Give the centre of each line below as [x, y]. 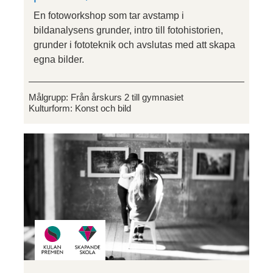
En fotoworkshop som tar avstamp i [109, 15]
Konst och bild [103, 108]
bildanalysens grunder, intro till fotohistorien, [128, 30]
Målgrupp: [50, 97]
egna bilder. [59, 59]
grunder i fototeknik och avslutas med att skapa [134, 44]
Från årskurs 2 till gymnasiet [127, 97]
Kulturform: [52, 108]
